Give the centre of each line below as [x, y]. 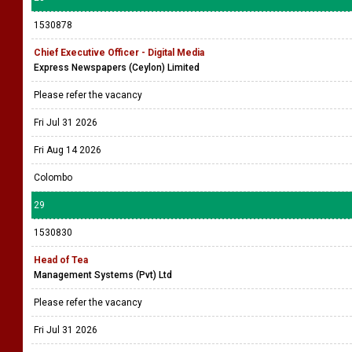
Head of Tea [61, 260]
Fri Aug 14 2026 [68, 150]
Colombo [53, 178]
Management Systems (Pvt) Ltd [103, 275]
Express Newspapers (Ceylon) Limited [117, 68]
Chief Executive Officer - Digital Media [119, 53]
